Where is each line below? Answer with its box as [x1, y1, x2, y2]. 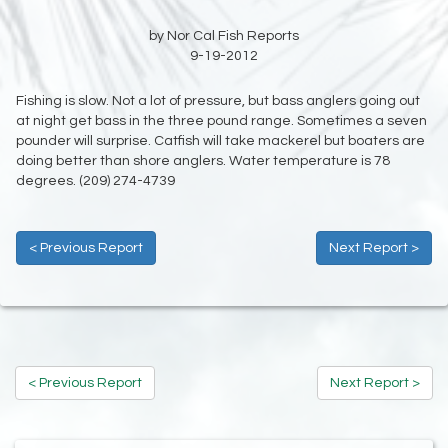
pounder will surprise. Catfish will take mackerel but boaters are [16, 134, 425, 149]
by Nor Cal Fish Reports [149, 29, 299, 44]
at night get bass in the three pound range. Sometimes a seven [16, 114, 427, 129]
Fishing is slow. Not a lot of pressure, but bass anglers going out [16, 94, 420, 109]
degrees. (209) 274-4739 [16, 174, 175, 189]
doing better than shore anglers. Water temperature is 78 [16, 154, 390, 169]
